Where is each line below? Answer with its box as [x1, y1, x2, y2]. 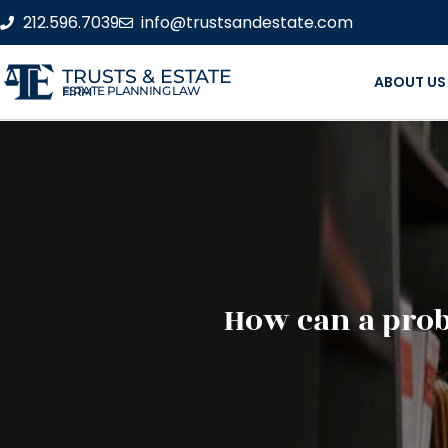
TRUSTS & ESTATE [62, 64, 232, 88]
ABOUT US [373, 72, 446, 92]
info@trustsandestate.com [141, 10, 353, 34]
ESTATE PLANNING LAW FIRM [62, 83, 92, 99]
